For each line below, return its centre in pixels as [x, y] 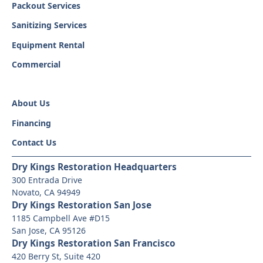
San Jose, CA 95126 [48, 230]
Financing [31, 123]
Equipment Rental [48, 45]
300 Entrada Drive [47, 180]
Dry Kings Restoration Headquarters [94, 166]
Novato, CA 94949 [46, 192]
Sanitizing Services [49, 25]
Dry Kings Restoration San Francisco [93, 243]
